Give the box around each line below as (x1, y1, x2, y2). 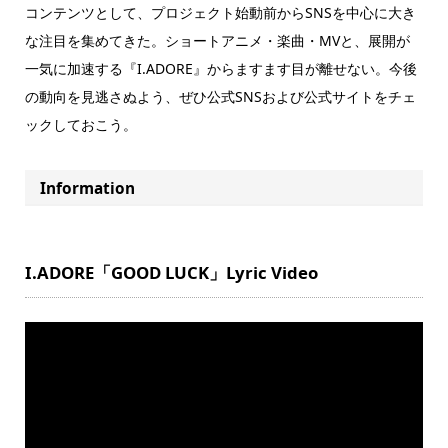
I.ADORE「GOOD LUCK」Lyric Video (24, 260, 318, 284)
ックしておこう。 (24, 115, 137, 135)
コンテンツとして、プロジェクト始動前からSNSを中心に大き (24, 3, 416, 23)
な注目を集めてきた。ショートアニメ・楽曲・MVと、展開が (24, 31, 410, 51)
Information (40, 177, 136, 199)
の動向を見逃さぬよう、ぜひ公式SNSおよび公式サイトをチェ (24, 87, 416, 107)
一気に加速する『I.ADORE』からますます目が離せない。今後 (24, 59, 417, 79)
